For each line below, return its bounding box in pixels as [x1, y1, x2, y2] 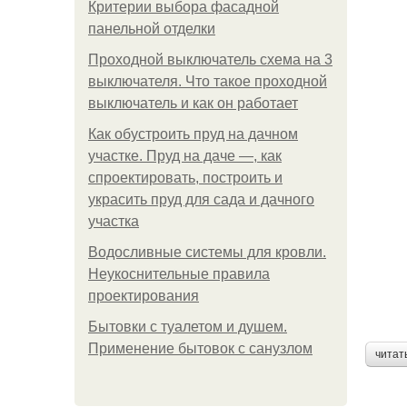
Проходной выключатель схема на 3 [88, 52, 333, 67]
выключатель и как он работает [88, 95, 298, 111]
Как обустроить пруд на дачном [88, 126, 298, 142]
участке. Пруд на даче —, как [88, 148, 282, 164]
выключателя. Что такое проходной [88, 74, 327, 89]
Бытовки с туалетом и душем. [88, 319, 287, 334]
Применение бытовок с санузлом [88, 341, 313, 356]
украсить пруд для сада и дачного [88, 192, 314, 207]
